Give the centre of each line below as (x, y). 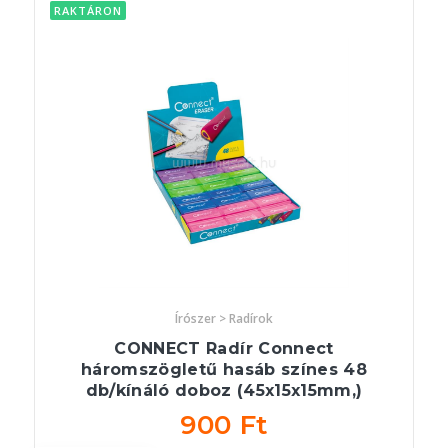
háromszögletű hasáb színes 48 (224, 369)
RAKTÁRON (88, 10)
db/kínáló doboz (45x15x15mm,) (224, 390)
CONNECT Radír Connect (224, 348)
